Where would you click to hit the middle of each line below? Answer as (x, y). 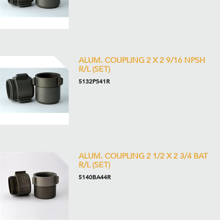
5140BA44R (95, 177)
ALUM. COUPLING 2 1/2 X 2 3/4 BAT (143, 156)
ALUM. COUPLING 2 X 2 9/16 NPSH (142, 60)
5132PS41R (94, 82)
